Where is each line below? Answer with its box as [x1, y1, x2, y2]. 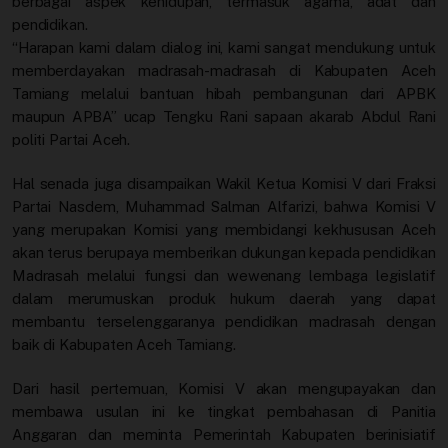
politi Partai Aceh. [12, 131, 131, 149]
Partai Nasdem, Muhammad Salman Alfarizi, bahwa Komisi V [12, 198, 436, 216]
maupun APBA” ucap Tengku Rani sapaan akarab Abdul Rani [12, 108, 436, 126]
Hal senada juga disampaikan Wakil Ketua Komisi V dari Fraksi [12, 175, 436, 193]
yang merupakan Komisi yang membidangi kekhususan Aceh [12, 221, 436, 239]
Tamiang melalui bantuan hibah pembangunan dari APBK [12, 85, 436, 103]
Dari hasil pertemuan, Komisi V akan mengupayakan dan [12, 380, 436, 398]
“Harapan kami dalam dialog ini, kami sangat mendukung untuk [12, 39, 436, 57]
